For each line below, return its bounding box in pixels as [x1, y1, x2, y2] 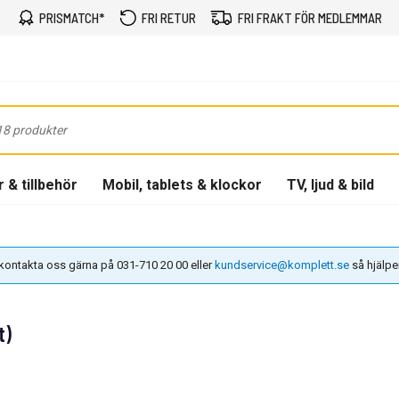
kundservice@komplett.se [215, 258, 349, 272]
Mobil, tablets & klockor [102, 175, 262, 193]
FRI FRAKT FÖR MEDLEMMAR [237, 10, 382, 26]
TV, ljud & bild [287, 175, 374, 193]
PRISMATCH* [38, 10, 105, 26]
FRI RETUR [141, 10, 196, 26]
